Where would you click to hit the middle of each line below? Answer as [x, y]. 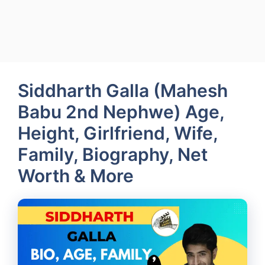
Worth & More [76, 176]
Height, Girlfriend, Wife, [118, 133]
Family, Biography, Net [113, 154]
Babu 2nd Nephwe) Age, [121, 112]
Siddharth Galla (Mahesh [123, 91]
